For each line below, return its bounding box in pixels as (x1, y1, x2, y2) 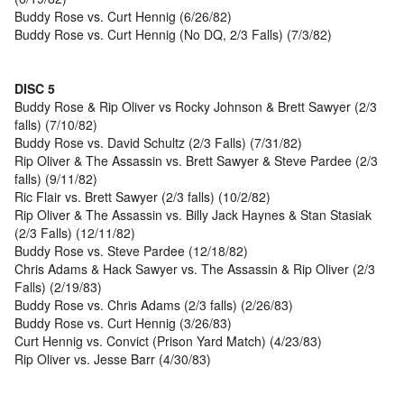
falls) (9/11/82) (14, 170, 97, 188)
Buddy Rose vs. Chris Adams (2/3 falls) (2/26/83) (14, 296, 293, 315)
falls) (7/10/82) (14, 115, 97, 134)
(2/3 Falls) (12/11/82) (14, 224, 135, 243)
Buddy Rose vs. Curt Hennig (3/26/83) (14, 314, 232, 333)
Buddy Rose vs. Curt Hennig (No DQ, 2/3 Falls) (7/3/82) (14, 25, 332, 44)
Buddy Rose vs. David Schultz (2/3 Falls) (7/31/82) (14, 133, 302, 152)
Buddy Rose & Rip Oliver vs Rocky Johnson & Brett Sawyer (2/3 (14, 97, 377, 116)
